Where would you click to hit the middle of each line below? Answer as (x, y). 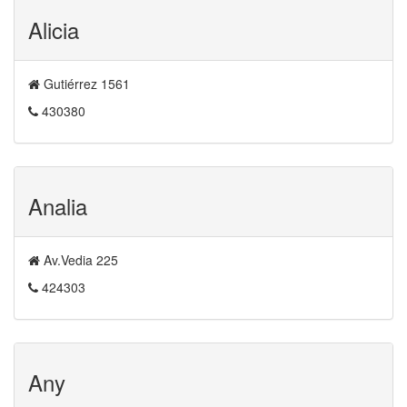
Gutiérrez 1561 (85, 84)
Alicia (54, 30)
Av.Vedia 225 (79, 260)
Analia (58, 206)
